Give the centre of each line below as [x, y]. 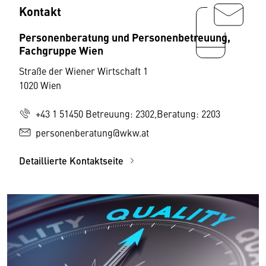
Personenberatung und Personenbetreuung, [125, 37]
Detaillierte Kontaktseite [72, 160]
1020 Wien [40, 85]
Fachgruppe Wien [61, 50]
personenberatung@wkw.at [92, 132]
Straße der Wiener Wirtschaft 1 [83, 70]
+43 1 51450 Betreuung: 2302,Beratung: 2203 [128, 113]
